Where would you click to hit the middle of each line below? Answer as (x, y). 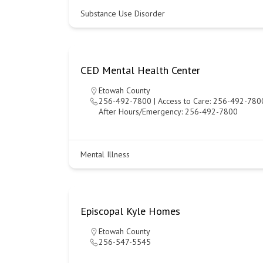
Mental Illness (105, 154)
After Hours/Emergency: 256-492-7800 (168, 112)
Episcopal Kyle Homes (130, 211)
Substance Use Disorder (123, 14)
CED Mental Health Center (140, 70)
